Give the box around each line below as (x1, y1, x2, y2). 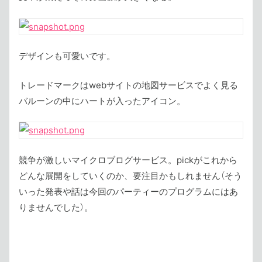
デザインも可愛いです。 (19, 50, 115, 61)
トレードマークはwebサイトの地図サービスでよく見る (19, 79, 238, 91)
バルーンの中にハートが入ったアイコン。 (19, 95, 185, 106)
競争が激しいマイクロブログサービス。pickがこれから (19, 154, 237, 166)
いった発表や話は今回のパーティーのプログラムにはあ (19, 185, 238, 197)
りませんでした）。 (19, 201, 93, 213)
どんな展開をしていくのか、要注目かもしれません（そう (19, 170, 242, 181)
